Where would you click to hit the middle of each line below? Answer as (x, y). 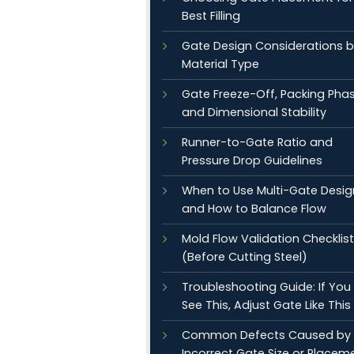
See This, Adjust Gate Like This (266, 305)
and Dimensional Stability (254, 112)
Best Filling (211, 16)
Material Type (220, 64)
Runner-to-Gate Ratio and (257, 142)
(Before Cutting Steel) (245, 257)
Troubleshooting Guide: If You (266, 287)
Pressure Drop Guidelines (252, 160)
